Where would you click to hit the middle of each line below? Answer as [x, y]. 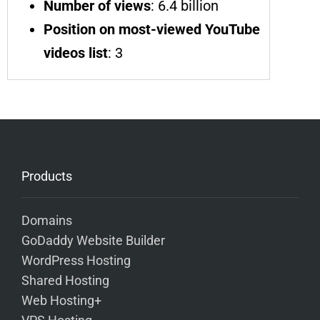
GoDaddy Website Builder [93, 240]
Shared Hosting [65, 280]
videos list [76, 52]
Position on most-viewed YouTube [152, 29]
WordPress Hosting [76, 260]
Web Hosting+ [61, 300]
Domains [47, 220]
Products [47, 176]
